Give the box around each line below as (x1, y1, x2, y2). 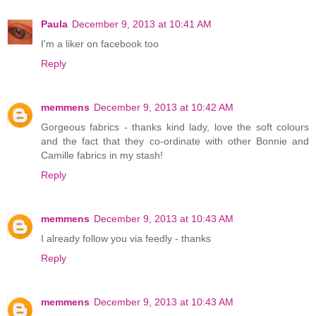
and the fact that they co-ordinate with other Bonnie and (41, 135, 309, 147)
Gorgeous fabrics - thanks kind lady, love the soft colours (41, 121, 309, 133)
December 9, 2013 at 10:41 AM (72, 18, 212, 30)
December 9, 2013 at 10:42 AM (94, 102, 233, 114)
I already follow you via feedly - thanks (41, 233, 211, 245)
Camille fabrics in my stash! (41, 150, 163, 162)
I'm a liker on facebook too (41, 38, 159, 50)
